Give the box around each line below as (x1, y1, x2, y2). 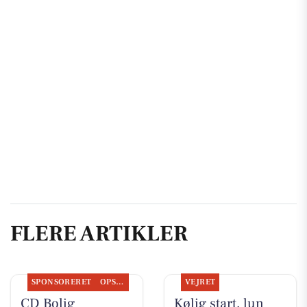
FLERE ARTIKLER (10, 219, 188, 249)
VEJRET (184, 276, 216, 287)
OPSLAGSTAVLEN (116, 276, 124, 287)
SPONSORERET (31, 276, 92, 287)
